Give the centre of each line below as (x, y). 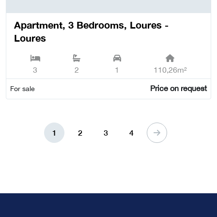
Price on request (178, 88)
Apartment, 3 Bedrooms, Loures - (91, 25)
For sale (23, 88)
